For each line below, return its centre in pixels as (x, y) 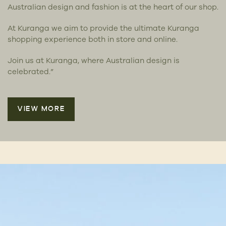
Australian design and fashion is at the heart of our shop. (113, 7)
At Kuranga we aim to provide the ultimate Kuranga (103, 28)
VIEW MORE (41, 109)
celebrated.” (31, 71)
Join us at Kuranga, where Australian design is (94, 60)
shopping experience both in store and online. (93, 39)
